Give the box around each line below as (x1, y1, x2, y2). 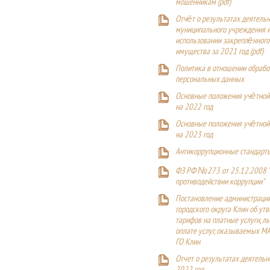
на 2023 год (175, 129, 213, 141)
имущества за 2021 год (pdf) (175, 46, 263, 58)
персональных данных (175, 74, 244, 86)
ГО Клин (175, 236, 200, 248)
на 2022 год (175, 101, 213, 113)
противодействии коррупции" (175, 176, 265, 188)
